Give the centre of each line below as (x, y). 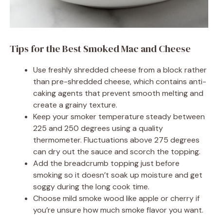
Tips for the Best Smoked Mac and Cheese (100, 49)
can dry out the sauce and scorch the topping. (117, 152)
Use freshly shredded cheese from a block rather (120, 70)
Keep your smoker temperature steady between (119, 117)
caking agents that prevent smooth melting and (118, 93)
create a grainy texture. (75, 105)
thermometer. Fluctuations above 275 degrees (116, 140)
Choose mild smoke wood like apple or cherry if (116, 199)
